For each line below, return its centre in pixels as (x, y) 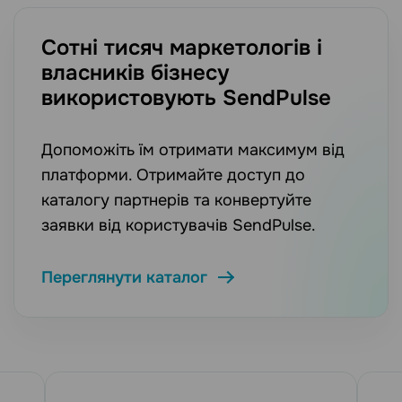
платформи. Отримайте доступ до (173, 175)
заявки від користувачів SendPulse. (179, 226)
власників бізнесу (135, 73)
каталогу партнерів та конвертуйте (176, 201)
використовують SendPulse (186, 98)
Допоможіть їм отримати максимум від (193, 150)
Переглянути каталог (124, 278)
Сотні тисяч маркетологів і (182, 48)
